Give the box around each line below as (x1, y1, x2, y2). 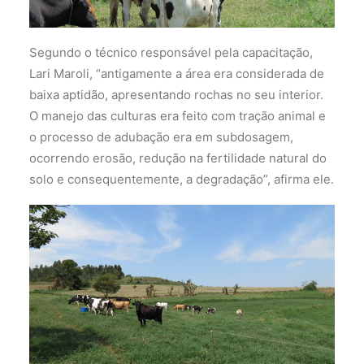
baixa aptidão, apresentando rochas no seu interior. (29, 86, 323, 102)
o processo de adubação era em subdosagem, (29, 128, 293, 145)
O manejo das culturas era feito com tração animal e (29, 107, 326, 123)
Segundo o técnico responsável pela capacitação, (29, 44, 313, 60)
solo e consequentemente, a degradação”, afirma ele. (29, 171, 334, 187)
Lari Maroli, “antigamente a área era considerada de (29, 65, 324, 81)
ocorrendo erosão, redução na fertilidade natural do (29, 149, 327, 166)
